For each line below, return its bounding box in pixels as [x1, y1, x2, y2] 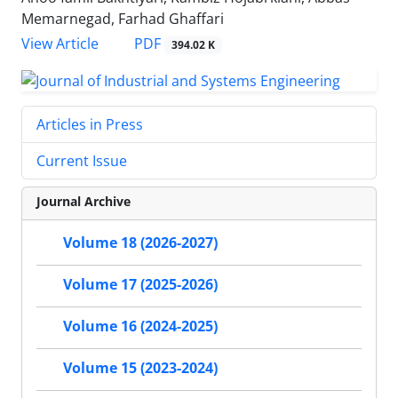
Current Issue [36, 151, 127, 171]
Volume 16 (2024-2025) [63, 316, 218, 337]
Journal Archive [36, 193, 131, 210]
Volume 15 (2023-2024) [63, 358, 218, 378]
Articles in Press [36, 115, 143, 134]
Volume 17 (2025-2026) [63, 275, 218, 295]
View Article [21, 34, 99, 54]
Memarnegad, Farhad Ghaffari [21, 9, 224, 29]
